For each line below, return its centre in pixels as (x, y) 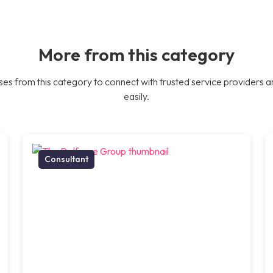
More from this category (136, 54)
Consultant (67, 159)
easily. (136, 96)
